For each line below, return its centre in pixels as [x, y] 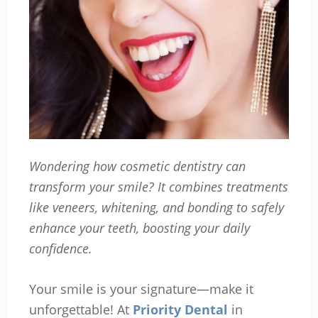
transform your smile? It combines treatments [158, 186]
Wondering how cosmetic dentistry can [137, 166]
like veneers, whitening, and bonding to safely [156, 207]
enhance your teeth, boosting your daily [139, 227]
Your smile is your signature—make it [141, 289]
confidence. [60, 248]
